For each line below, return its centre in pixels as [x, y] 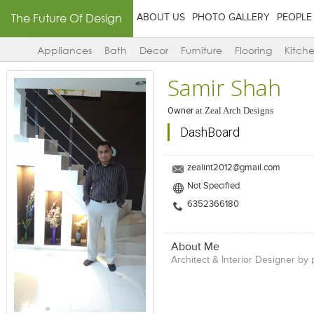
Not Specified [213, 186]
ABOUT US [161, 18]
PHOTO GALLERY [231, 18]
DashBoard [210, 132]
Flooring [253, 50]
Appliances [64, 50]
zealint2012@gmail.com [233, 168]
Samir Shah [224, 87]
